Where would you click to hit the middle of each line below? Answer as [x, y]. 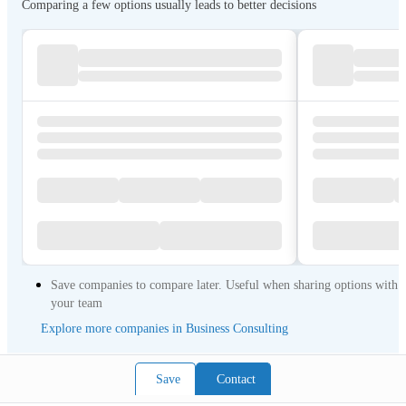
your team [77, 303]
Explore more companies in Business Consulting [164, 329]
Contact [236, 379]
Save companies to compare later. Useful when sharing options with [224, 285]
